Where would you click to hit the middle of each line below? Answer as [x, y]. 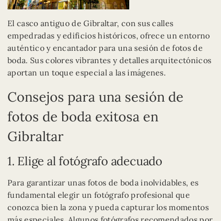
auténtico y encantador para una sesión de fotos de [105, 48]
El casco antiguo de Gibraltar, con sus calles [91, 23]
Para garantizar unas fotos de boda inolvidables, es [103, 183]
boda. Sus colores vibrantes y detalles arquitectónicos [110, 60]
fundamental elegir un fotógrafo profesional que [99, 195]
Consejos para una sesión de [95, 97]
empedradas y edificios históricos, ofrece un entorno [109, 36]
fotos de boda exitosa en [83, 117]
